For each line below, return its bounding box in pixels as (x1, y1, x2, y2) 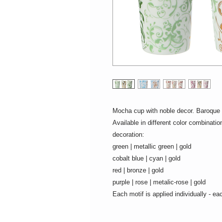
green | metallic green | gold (112, 143, 191, 151)
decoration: (112, 131, 144, 139)
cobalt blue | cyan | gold (112, 155, 180, 163)
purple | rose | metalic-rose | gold (112, 178, 206, 186)
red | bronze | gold (112, 166, 164, 174)
